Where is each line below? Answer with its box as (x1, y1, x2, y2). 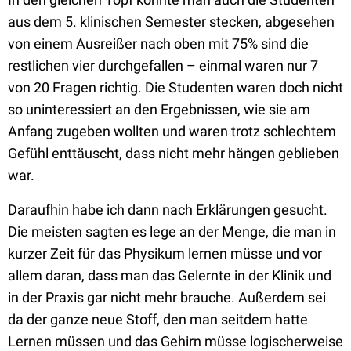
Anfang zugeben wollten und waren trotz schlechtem (8, 123, 336, 139)
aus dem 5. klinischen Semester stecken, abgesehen (8, 13, 335, 30)
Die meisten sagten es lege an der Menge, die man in (8, 223, 336, 240)
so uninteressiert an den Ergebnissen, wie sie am (8, 101, 310, 118)
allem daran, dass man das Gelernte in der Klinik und (8, 267, 331, 284)
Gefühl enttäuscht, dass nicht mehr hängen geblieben (8, 145, 339, 161)
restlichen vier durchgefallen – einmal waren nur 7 (8, 57, 318, 74)
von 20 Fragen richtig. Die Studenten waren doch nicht (8, 79, 343, 96)
